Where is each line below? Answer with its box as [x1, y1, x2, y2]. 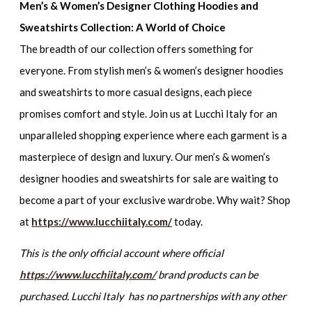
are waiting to [212, 172, 279, 185]
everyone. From [19, 64, 95, 77]
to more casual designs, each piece [93, 86, 253, 99]
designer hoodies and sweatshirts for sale [19, 172, 212, 185]
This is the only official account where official [19, 246, 224, 259]
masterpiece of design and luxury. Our [19, 150, 196, 164]
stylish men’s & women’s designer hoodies [94, 64, 284, 77]
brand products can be [158, 267, 259, 281]
